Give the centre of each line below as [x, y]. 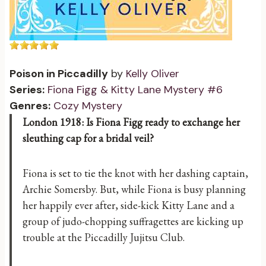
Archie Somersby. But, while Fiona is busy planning [134, 189]
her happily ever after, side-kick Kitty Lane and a [129, 205]
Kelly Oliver [153, 74]
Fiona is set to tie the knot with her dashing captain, [135, 173]
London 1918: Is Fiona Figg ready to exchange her [131, 122]
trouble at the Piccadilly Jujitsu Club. [104, 237]
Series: [27, 90]
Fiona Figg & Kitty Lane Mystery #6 [135, 90]
